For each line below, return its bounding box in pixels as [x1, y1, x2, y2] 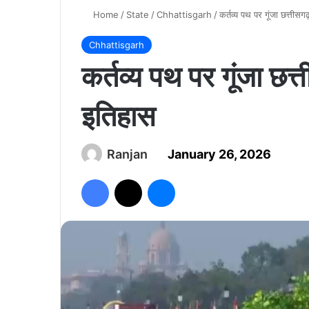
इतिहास [81, 99, 155, 134]
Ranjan [107, 147, 148, 162]
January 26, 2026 [168, 147, 271, 162]
